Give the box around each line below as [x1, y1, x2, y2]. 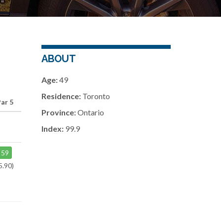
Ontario [75, 108, 104, 117]
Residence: [41, 91, 81, 101]
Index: [41, 124, 64, 133]
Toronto [80, 91, 110, 101]
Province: [41, 108, 76, 117]
